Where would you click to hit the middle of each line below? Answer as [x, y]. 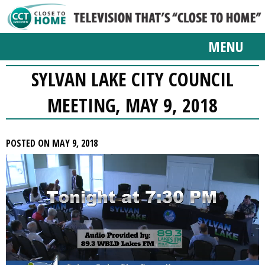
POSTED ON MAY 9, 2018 [52, 143]
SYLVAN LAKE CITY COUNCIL [132, 79]
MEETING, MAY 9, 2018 [132, 105]
